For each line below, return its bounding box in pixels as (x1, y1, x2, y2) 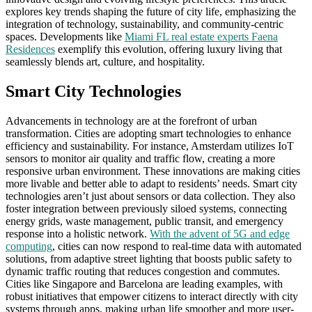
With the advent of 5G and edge (150, 228, 290, 240)
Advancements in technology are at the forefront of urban (6, 115, 257, 127)
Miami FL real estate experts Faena (125, 31, 278, 43)
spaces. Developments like (6, 31, 125, 43)
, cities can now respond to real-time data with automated (52, 240, 302, 253)
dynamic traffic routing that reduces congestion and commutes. (6, 265, 280, 278)
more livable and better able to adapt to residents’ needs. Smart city (6, 178, 297, 190)
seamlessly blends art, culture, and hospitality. (6, 56, 205, 68)
